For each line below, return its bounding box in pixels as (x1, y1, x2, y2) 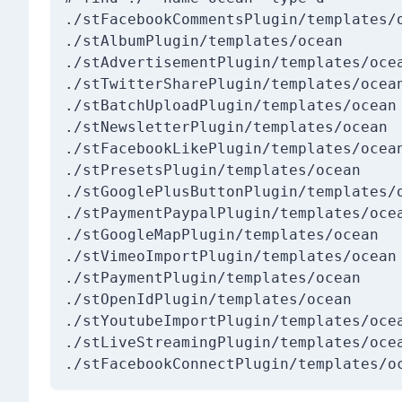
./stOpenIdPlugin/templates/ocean (65, 290, 352, 308)
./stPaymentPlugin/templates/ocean (65, 268, 361, 286)
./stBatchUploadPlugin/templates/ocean (65, 96, 397, 114)
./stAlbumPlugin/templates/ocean (65, 31, 343, 49)
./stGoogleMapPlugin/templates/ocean (65, 225, 379, 243)
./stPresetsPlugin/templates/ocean (65, 161, 361, 179)
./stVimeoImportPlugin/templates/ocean (65, 247, 397, 265)
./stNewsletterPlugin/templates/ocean (65, 118, 388, 135)
